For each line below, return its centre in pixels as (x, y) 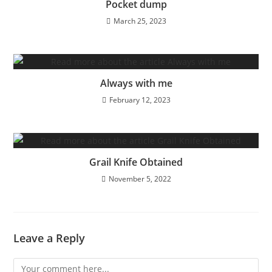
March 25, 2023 (140, 21)
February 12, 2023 (140, 100)
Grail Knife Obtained (136, 162)
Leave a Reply (49, 238)
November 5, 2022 (140, 179)
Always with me (136, 83)
